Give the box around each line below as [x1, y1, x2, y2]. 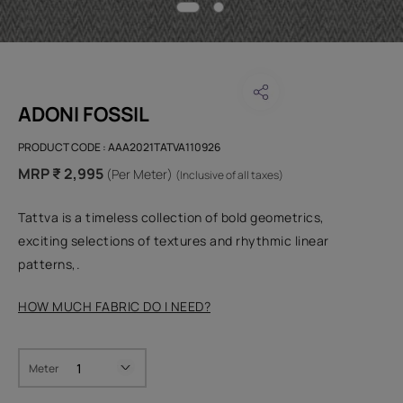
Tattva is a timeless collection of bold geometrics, [18, 209, 325, 227]
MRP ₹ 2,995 [18, 164, 103, 184]
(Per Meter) [106, 166, 173, 184]
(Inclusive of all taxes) [175, 167, 283, 184]
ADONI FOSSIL [18, 101, 149, 129]
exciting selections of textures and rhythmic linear [18, 232, 329, 250]
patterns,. [18, 255, 80, 273]
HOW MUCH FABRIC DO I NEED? [18, 298, 210, 316]
